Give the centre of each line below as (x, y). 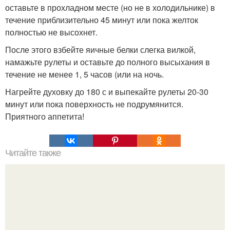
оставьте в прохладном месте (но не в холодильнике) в (110, 7)
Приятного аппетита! (45, 116)
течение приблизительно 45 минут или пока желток (102, 20)
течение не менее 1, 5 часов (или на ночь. (84, 74)
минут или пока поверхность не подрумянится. (94, 104)
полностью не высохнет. (51, 32)
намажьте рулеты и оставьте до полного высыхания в (108, 62)
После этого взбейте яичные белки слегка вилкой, (100, 49)
